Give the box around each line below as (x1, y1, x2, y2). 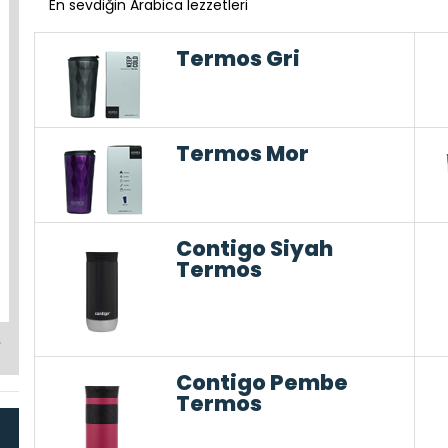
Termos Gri (176, 44, 301, 73)
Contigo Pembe (176, 368, 349, 398)
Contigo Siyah (176, 234, 334, 263)
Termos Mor (176, 139, 310, 168)
